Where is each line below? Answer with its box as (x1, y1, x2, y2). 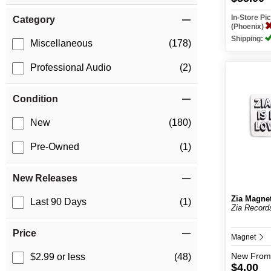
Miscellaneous (30, 38, 93, 49)
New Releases (13, 173, 77, 184)
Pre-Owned (30, 142, 79, 152)
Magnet (231, 233, 258, 241)
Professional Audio (30, 62, 111, 73)
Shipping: (231, 34, 266, 43)
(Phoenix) (231, 22, 266, 31)
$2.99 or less (30, 252, 85, 263)
